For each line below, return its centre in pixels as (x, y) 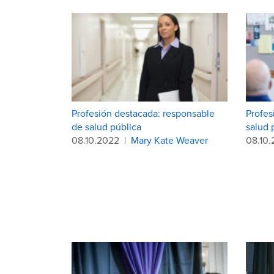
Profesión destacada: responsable (143, 113)
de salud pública (106, 126)
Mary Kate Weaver (169, 140)
